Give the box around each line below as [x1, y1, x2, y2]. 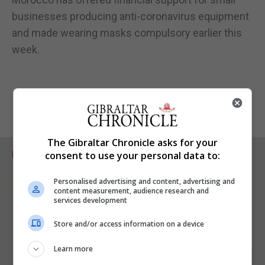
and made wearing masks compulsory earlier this [12, 26, 242, 39]
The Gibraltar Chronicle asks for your [47, 135, 218, 149]
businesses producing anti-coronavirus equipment [12, 9, 249, 22]
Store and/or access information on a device [54, 219, 205, 229]
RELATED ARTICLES [12, 148, 99, 160]
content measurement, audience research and [54, 185, 209, 196]
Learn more [54, 243, 93, 254]
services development [54, 195, 128, 205]
